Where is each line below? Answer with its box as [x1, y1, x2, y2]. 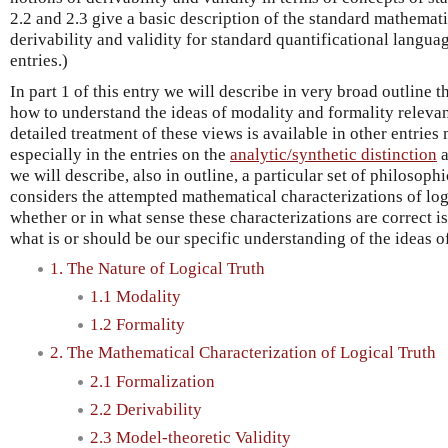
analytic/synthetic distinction [230, 144, 437, 164]
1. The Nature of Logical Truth [50, 258, 265, 278]
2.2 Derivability [90, 399, 202, 419]
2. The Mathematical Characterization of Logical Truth [50, 343, 436, 363]
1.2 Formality [90, 315, 185, 335]
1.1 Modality [90, 286, 181, 306]
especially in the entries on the [10, 144, 230, 164]
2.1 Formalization [90, 371, 215, 391]
